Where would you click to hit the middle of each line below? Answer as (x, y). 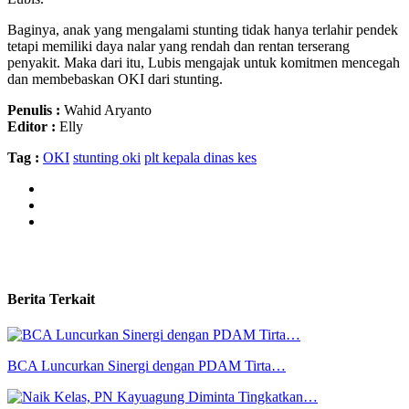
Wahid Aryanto (106, 110)
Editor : (31, 126)
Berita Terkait (51, 299)
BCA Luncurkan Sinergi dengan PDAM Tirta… (147, 366)
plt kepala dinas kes (200, 157)
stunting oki (107, 157)
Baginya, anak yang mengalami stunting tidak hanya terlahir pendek (203, 29)
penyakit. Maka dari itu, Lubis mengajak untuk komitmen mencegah (204, 62)
